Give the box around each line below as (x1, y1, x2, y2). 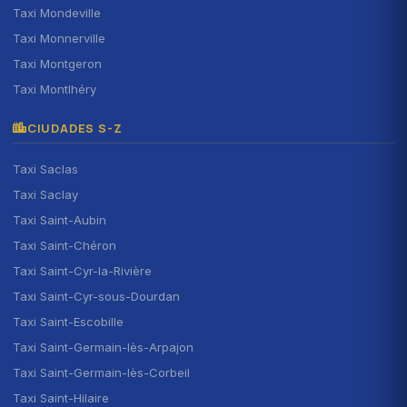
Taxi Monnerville (13, 30, 105, 45)
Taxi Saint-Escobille (13, 313, 124, 329)
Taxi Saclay (13, 186, 78, 202)
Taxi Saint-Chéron (13, 237, 116, 253)
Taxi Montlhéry (13, 81, 96, 96)
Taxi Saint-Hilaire (13, 390, 109, 405)
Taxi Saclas (13, 161, 78, 176)
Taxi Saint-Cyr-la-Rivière (13, 263, 152, 278)
